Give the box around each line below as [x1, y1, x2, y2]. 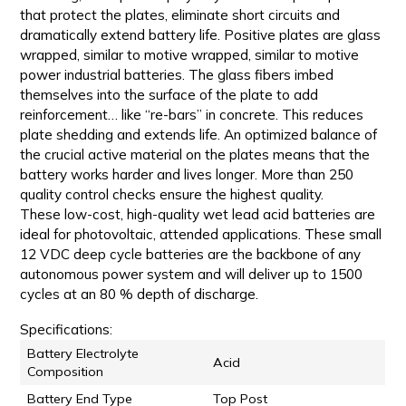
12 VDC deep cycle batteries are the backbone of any [20, 246, 362, 264]
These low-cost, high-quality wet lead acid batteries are [20, 206, 376, 224]
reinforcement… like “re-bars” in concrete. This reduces [20, 106, 364, 124]
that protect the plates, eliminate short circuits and [20, 6, 341, 24]
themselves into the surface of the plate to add [20, 86, 319, 104]
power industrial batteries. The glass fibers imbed [20, 66, 334, 84]
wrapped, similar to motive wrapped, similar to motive [20, 46, 360, 64]
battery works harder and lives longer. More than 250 [20, 166, 354, 184]
